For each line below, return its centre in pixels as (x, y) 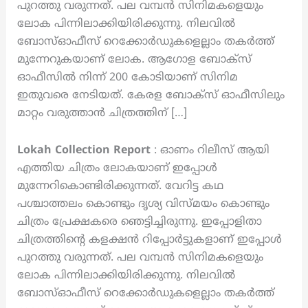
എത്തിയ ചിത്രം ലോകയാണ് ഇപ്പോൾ (117, 168)
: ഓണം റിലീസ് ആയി (211, 151)
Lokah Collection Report (85, 151)
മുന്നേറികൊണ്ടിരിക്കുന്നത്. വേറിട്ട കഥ (120, 186)
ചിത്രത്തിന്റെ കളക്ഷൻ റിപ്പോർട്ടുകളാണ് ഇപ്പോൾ (149, 240)
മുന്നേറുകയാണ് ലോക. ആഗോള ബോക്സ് (134, 60)
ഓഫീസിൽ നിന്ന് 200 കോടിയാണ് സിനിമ (127, 78)
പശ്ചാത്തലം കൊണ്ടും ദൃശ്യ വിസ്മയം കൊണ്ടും (143, 204)
